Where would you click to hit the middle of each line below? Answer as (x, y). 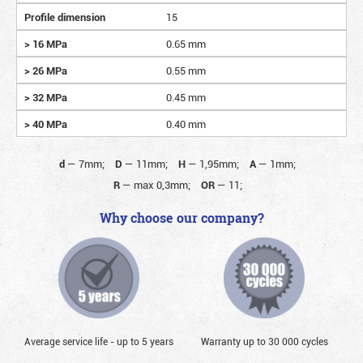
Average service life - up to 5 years (99, 342)
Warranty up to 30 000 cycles (264, 342)
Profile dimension (65, 17)
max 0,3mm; (162, 185)
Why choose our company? (181, 218)
